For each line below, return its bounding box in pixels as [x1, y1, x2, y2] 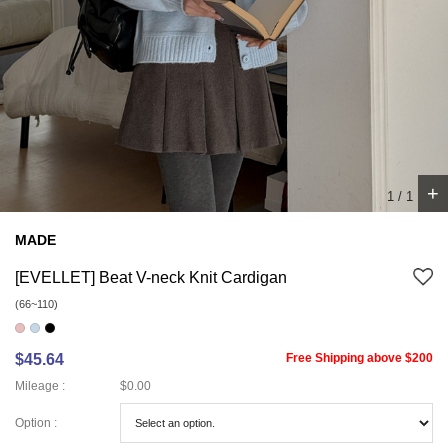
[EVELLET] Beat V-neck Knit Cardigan [15, 269, 287, 287]
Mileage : [15, 379, 65, 394]
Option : [15, 415, 57, 430]
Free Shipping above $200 [286, 351, 433, 366]
